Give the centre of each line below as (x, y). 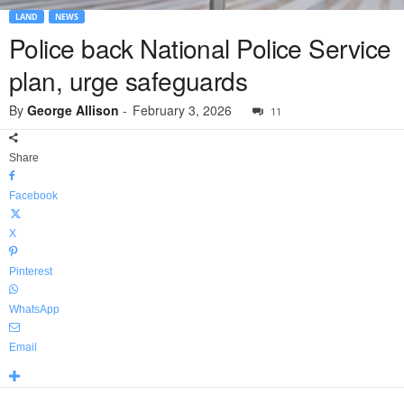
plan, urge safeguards (129, 81)
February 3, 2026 (182, 110)
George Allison (73, 110)
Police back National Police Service (200, 48)
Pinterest (31, 272)
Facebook (33, 196)
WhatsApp (34, 310)
